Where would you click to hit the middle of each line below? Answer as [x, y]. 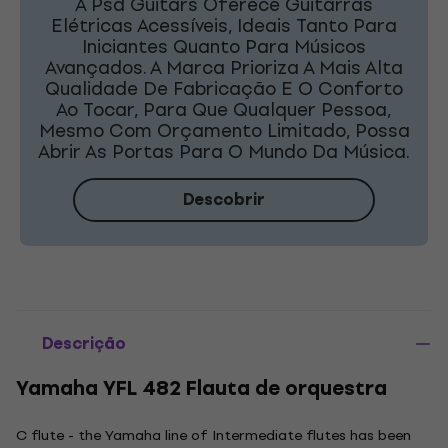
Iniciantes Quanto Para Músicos [224, 46]
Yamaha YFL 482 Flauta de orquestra [201, 388]
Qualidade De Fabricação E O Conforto [224, 88]
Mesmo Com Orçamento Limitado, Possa [224, 130]
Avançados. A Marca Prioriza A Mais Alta [224, 67]
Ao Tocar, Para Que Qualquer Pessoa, [224, 109]
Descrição [84, 343]
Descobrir [223, 199]
